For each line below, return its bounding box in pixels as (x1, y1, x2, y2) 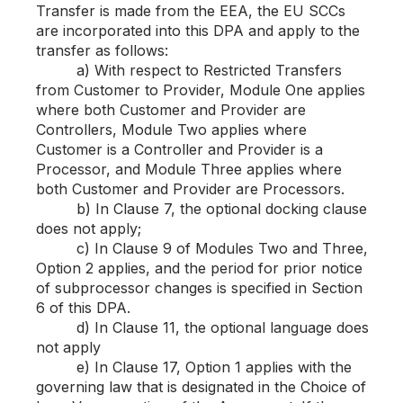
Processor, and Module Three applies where (36, 160, 342, 178)
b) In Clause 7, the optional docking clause (36, 200, 367, 218)
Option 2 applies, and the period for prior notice (36, 259, 363, 277)
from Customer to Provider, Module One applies (36, 81, 365, 99)
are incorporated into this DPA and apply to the (36, 22, 360, 40)
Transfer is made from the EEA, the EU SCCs (36, 2, 345, 20)
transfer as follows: (36, 41, 168, 59)
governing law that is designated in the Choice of (36, 378, 366, 396)
